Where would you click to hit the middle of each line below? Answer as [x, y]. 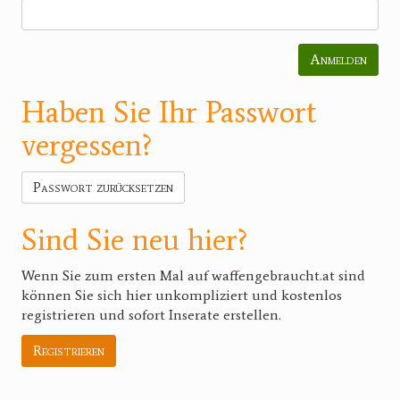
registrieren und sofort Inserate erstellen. [151, 315]
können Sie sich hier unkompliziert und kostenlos [182, 296]
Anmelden [338, 60]
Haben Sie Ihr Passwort [169, 112]
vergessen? [87, 146]
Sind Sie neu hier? [135, 240]
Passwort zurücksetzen [103, 187]
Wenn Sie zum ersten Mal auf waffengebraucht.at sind [193, 276]
